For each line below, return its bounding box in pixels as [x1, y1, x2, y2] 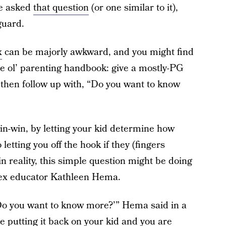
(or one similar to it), [88, 1, 178, 15]
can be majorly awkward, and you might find [2, 45, 194, 59]
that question [33, 1, 89, 15]
